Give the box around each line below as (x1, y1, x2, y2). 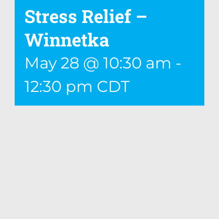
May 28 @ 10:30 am (24, 53, 172, 72)
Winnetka (24, 28, 109, 51)
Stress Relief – (24, 4, 148, 28)
